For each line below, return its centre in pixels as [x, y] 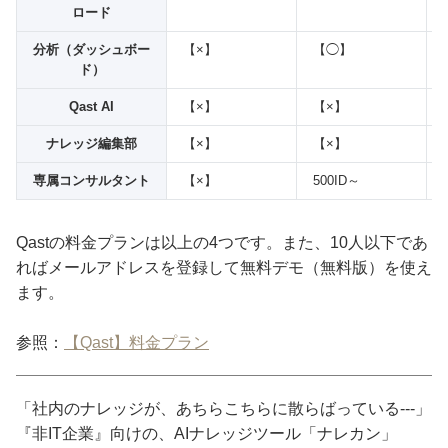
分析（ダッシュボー [91, 50]
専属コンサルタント [91, 181]
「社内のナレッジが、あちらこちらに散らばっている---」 [223, 409]
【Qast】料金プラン [136, 343]
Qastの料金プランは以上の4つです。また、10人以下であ [222, 243]
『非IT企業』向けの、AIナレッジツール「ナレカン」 [206, 434]
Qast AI [91, 107]
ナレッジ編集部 [91, 144]
